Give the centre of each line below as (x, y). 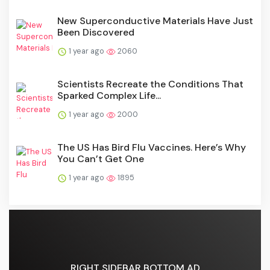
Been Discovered (96, 33)
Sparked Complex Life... (109, 96)
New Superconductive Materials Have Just (155, 21)
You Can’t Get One (101, 159)
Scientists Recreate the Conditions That (150, 84)
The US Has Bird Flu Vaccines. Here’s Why (152, 148)
